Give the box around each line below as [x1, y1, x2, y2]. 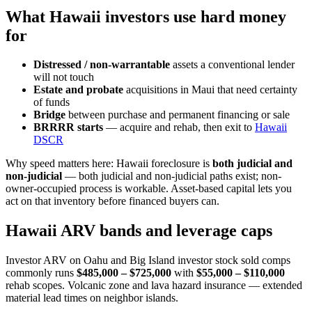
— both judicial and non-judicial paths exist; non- [62, 170, 281, 182]
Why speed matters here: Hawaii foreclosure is [6, 157, 212, 170]
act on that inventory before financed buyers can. [6, 195, 219, 208]
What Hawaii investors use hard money [6, 7, 286, 26]
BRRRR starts [33, 121, 103, 134]
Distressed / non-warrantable [33, 58, 170, 71]
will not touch [33, 71, 94, 84]
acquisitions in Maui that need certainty [123, 84, 297, 96]
